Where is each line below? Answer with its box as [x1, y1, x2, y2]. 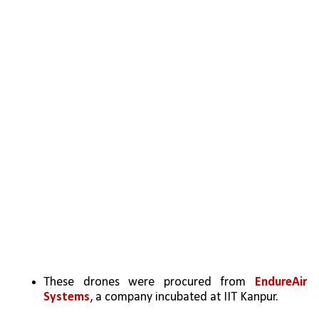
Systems [43, 291, 90, 305]
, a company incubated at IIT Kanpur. [90, 291, 279, 305]
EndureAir [254, 276, 307, 290]
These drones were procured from [43, 276, 255, 290]
